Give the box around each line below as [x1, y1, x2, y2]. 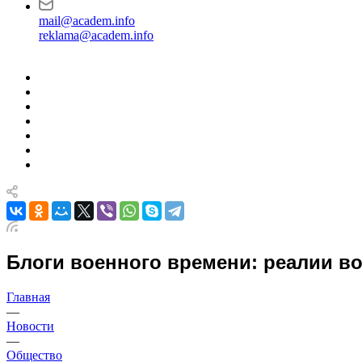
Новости [6, 318, 54, 333]
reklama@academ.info [39, 28, 154, 42]
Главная [6, 289, 50, 304]
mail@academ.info [39, 14, 135, 27]
